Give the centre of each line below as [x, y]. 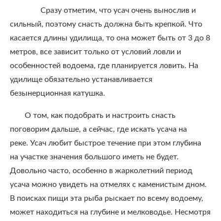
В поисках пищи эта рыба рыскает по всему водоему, [107, 198]
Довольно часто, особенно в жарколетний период [101, 171]
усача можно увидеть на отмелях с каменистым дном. [108, 184]
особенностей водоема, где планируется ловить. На [104, 66]
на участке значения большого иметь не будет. [94, 157]
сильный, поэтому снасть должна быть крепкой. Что [106, 24]
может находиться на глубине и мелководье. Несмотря [110, 212]
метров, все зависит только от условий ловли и [95, 52]
